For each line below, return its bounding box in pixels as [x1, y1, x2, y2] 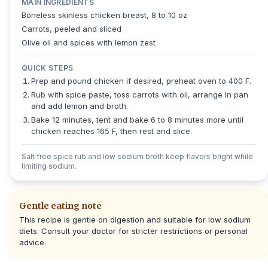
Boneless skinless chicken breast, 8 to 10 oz [22, 10, 187, 20]
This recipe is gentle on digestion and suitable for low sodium [19, 215, 251, 224]
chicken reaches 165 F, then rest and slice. [31, 126, 192, 136]
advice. [19, 237, 46, 247]
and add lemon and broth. [31, 101, 128, 111]
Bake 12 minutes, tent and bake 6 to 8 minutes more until [31, 115, 243, 124]
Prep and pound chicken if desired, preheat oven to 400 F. [31, 76, 251, 86]
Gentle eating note [19, 200, 102, 211]
